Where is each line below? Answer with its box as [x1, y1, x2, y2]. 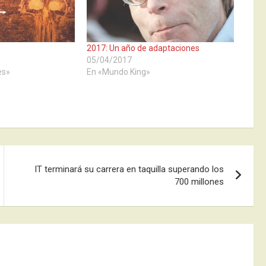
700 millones [175, 176, 224, 187]
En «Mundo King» [86, 66, 150, 77]
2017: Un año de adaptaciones [86, 43, 199, 53]
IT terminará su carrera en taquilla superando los [34, 163, 224, 175]
